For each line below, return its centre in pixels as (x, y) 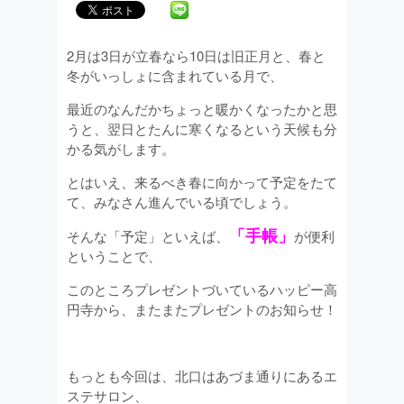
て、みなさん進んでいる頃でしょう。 (182, 202)
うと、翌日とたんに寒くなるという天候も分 (202, 129)
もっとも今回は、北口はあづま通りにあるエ (202, 376)
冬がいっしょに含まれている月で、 (175, 75)
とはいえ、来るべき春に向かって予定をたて (202, 182)
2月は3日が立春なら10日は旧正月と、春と (196, 55)
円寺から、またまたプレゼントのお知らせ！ (202, 309)
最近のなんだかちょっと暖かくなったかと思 (202, 109)
